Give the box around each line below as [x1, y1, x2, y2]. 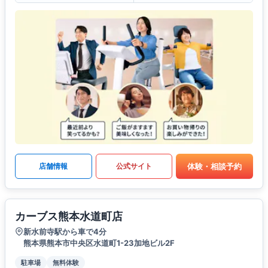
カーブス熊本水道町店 [15, 210, 123, 223]
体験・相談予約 [187, 161, 242, 171]
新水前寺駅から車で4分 [23, 227, 106, 237]
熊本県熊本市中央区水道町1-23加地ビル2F [23, 238, 175, 248]
